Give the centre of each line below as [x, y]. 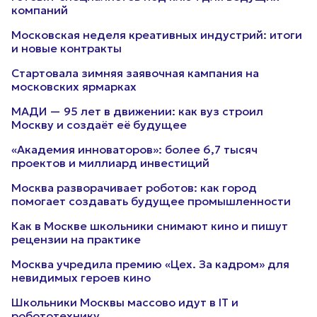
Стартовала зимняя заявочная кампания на [135, 73]
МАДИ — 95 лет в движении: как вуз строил [137, 111]
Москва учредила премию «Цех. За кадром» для [150, 264]
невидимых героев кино [81, 277]
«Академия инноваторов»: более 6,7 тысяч [134, 149]
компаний [40, 10]
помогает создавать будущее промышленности [151, 201]
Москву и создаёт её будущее [99, 125]
